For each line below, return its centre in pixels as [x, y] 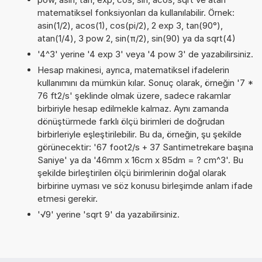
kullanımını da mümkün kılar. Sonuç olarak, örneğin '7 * [145, 82]
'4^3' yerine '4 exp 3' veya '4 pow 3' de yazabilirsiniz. [145, 54]
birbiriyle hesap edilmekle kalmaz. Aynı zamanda [133, 108]
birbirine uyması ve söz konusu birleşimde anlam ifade [145, 185]
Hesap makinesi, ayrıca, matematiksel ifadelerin [133, 70]
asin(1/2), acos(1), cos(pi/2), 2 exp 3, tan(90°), [130, 25]
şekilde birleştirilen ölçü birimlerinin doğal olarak [132, 173]
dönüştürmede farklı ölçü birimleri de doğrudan [131, 121]
